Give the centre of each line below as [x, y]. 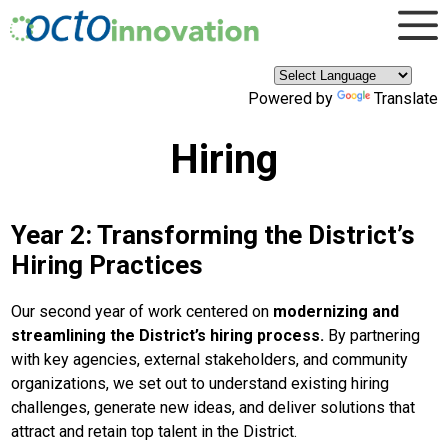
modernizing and [336, 311]
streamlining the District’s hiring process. [168, 335]
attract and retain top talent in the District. [154, 431]
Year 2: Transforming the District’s [213, 235]
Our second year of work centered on [142, 311]
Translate [406, 98]
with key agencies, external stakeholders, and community [210, 359]
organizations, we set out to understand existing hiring [200, 383]
